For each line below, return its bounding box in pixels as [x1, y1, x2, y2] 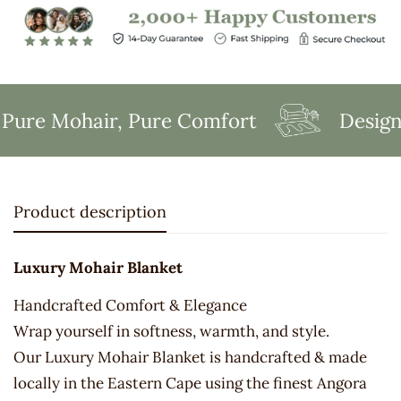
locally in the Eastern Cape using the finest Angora [13, 373, 367, 394]
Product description [13, 201, 166, 223]
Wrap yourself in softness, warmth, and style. [13, 321, 329, 342]
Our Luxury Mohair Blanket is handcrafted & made [13, 347, 367, 368]
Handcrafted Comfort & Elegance [13, 295, 247, 316]
